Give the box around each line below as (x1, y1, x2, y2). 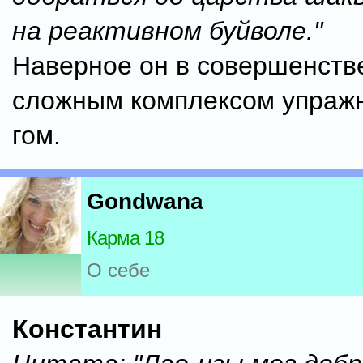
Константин (12, 314, 162, 344)
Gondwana (87, 189, 203, 215)
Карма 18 (87, 227, 164, 250)
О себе (87, 259, 150, 282)
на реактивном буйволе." (12, 16, 322, 45)
